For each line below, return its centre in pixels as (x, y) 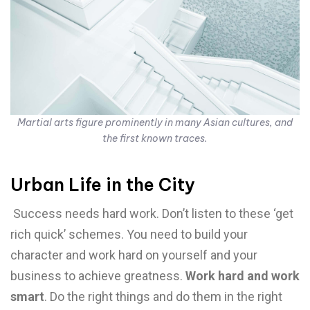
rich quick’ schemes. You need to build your (129, 234)
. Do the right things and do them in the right (163, 297)
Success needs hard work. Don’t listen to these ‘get (153, 213)
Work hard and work (243, 276)
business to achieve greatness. (98, 276)
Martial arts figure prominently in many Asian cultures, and (155, 122)
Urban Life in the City (103, 184)
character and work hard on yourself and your (134, 255)
